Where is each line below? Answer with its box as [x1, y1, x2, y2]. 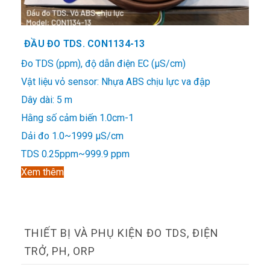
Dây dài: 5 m [21, 93, 72, 105]
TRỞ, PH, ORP [24, 244, 95, 257]
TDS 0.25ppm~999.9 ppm [21, 148, 130, 160]
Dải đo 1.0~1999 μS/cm [21, 130, 124, 142]
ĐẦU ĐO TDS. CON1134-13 [24, 37, 145, 49]
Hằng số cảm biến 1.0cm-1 [21, 111, 134, 124]
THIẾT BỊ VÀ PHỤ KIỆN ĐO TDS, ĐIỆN [24, 226, 219, 239]
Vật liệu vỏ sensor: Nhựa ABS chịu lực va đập [21, 75, 210, 87]
